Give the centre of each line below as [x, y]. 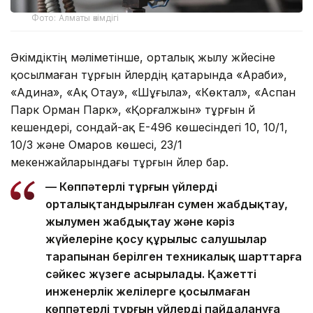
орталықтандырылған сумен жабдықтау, [167, 204]
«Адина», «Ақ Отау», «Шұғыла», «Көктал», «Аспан [153, 92]
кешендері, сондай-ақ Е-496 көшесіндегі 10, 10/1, [149, 127]
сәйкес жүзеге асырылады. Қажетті [151, 274]
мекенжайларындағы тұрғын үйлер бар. [119, 162]
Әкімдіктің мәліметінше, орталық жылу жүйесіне [143, 57]
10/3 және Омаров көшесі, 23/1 [96, 144]
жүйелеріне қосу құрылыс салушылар [156, 239]
